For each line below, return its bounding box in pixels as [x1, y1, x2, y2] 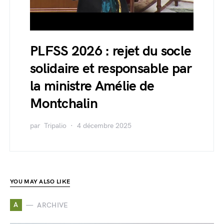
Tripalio [44, 121, 66, 130]
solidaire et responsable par [30, 60, 192, 77]
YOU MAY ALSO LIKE [10, 178, 70, 185]
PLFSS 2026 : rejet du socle [30, 43, 191, 59]
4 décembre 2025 [77, 121, 131, 130]
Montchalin [30, 95, 98, 112]
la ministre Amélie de [30, 78, 154, 94]
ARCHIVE [37, 200, 68, 209]
